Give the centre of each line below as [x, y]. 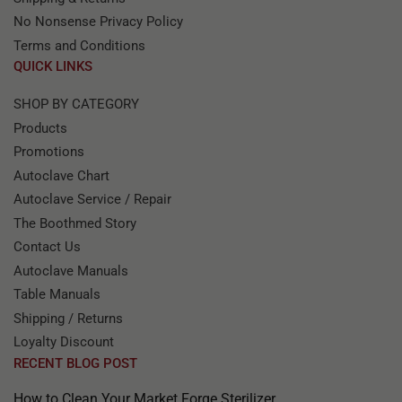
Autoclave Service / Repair [92, 200]
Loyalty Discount [64, 342]
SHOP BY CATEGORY [76, 105]
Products [40, 128]
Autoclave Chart [61, 175]
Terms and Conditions [79, 45]
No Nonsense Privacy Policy [98, 22]
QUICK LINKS [53, 67]
